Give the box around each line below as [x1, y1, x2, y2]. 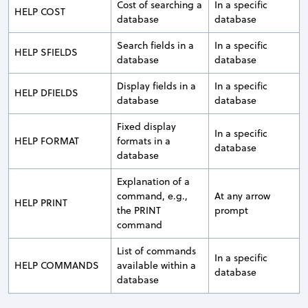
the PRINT [117, 203, 161, 218]
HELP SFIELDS [14, 45, 78, 60]
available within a [117, 258, 196, 273]
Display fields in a [117, 79, 196, 93]
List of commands [117, 244, 196, 258]
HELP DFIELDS [14, 86, 78, 100]
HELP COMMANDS [14, 258, 99, 273]
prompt [214, 203, 248, 218]
